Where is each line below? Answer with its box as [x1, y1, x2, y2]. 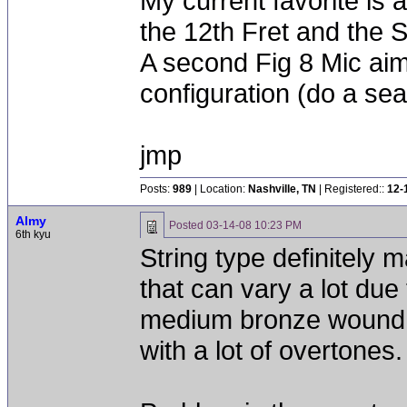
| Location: [192, 183, 248, 195]
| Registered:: [316, 183, 387, 195]
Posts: [140, 183, 173, 195]
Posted [169, 219, 206, 232]
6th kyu [15, 228, 51, 241]
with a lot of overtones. [140, 335, 402, 365]
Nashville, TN [248, 183, 316, 195]
